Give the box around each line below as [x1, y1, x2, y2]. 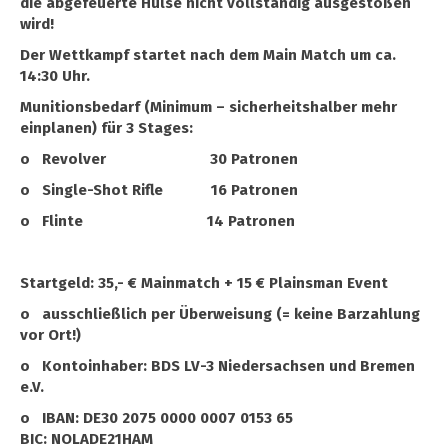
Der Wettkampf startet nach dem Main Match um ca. [20, 46, 396, 64]
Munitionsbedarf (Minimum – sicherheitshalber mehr [20, 98, 397, 116]
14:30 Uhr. [20, 67, 90, 85]
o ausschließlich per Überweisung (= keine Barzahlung [20, 305, 420, 323]
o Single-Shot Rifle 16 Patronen [20, 181, 298, 199]
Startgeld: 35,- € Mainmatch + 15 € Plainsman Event [20, 274, 392, 292]
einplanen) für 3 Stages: [20, 119, 197, 137]
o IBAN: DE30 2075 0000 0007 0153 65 [20, 409, 302, 427]
